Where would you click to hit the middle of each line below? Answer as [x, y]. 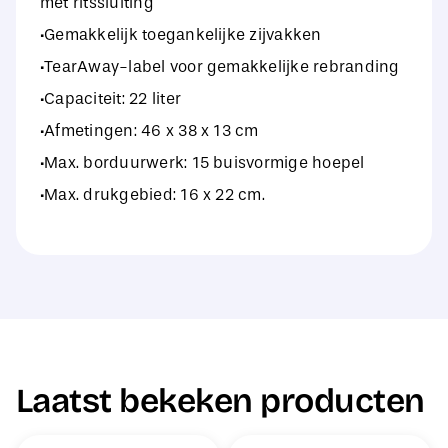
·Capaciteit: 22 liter [110, 99]
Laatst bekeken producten [220, 401]
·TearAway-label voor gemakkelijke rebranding [219, 67]
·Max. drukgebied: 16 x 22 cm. [152, 195]
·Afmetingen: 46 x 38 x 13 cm [149, 131]
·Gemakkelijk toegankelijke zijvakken [180, 35]
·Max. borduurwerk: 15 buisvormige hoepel [202, 163]
